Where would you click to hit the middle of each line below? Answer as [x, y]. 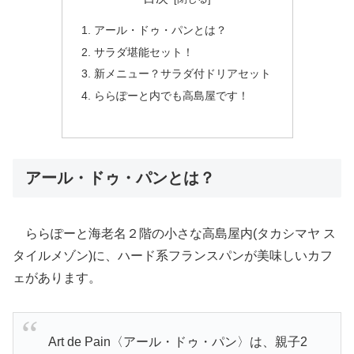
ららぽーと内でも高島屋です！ [171, 96]
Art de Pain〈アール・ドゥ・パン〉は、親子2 [171, 341]
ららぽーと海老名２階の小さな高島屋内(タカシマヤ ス [174, 234]
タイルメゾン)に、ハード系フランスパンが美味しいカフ [173, 256]
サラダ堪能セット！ [143, 52]
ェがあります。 [57, 278]
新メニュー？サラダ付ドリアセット [182, 74]
